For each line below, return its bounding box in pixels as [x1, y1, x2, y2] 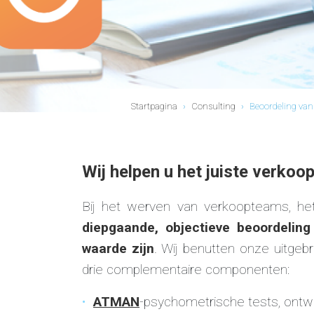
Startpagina [130, 100, 177, 111]
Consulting [191, 100, 235, 111]
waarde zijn [82, 240, 154, 257]
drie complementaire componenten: [82, 261, 289, 278]
